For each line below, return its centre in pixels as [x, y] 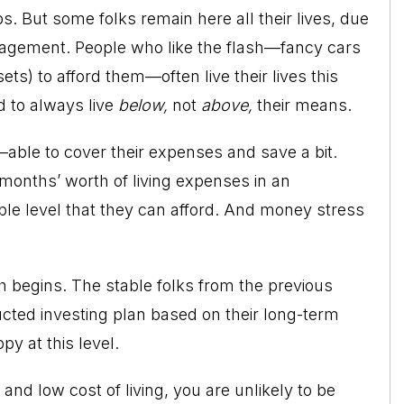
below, [145, 105]
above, [229, 105]
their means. [304, 105]
